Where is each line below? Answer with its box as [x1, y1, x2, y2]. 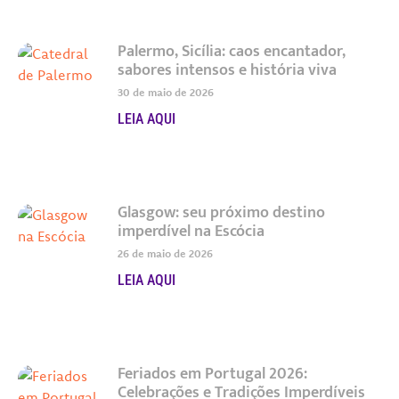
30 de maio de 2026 [117, 85, 214, 99]
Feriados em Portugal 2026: [117, 360, 307, 387]
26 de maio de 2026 [117, 246, 213, 260]
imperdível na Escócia [117, 217, 265, 245]
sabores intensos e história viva [117, 56, 337, 84]
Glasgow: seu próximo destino [117, 199, 325, 226]
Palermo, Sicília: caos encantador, [117, 37, 346, 65]
